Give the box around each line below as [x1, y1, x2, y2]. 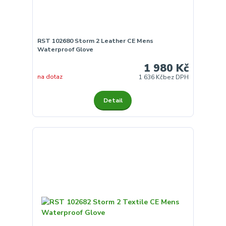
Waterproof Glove [37, 45, 93, 54]
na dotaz [37, 72, 63, 81]
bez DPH [163, 73, 189, 81]
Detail [103, 96, 123, 104]
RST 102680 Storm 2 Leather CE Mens [37, 37, 153, 45]
